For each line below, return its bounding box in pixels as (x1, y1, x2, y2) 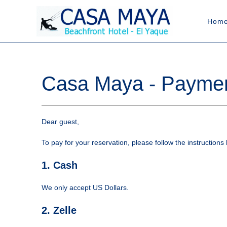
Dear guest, (42, 118, 79, 126)
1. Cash (42, 160, 78, 171)
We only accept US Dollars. (42, 183, 129, 192)
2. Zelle (42, 205, 77, 216)
